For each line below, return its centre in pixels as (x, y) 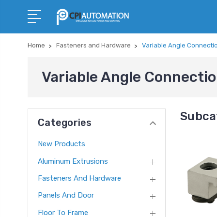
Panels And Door (66, 195)
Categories (65, 123)
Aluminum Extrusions (73, 161)
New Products (62, 144)
